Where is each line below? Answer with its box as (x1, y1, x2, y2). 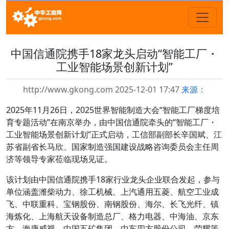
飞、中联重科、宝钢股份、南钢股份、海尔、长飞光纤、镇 (6, 198, 219, 210)
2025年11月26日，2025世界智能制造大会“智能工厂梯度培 (6, 104, 220, 116)
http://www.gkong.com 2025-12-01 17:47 (23, 84, 181, 95)
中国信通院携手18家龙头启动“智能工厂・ (11, 46, 218, 61)
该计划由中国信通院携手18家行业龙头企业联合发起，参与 (6, 174, 220, 185)
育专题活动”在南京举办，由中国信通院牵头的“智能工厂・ (6, 117, 217, 128)
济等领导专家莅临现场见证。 (6, 153, 112, 165)
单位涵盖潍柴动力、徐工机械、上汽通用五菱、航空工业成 (6, 186, 219, 197)
